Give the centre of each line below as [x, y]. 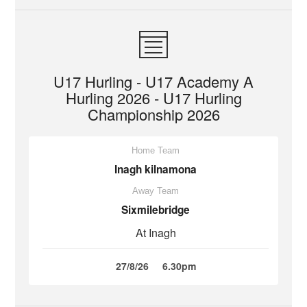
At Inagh [156, 233]
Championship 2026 [153, 114]
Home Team [156, 150]
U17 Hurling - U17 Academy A [153, 81]
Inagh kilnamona [156, 169]
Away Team [156, 191]
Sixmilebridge [156, 210]
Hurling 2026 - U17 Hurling [153, 98]
